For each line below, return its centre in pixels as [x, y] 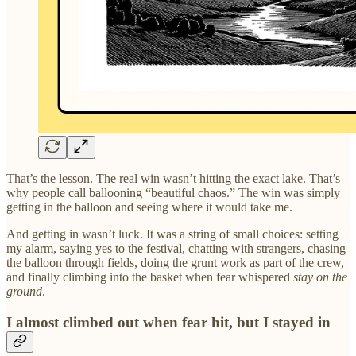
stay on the [320, 277]
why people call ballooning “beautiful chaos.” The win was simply [173, 193]
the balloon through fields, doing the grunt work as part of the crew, [175, 263]
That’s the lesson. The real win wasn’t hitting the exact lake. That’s [173, 179]
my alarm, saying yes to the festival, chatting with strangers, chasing [176, 249]
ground [24, 292]
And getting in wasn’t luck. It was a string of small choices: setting [172, 234]
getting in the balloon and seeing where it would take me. [149, 207]
